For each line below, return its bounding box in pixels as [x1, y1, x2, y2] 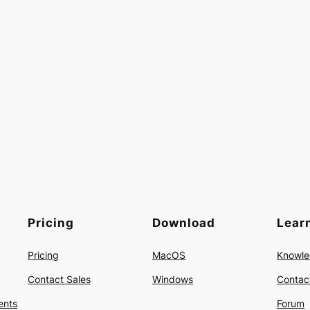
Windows [152, 273, 193, 286]
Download [152, 215, 215, 230]
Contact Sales [28, 273, 91, 286]
